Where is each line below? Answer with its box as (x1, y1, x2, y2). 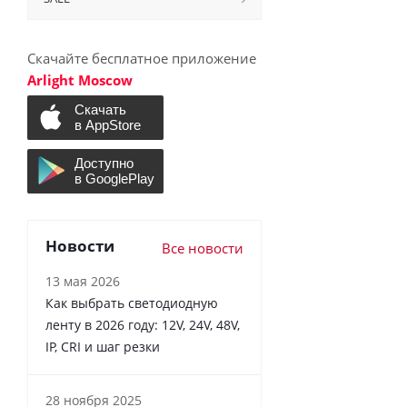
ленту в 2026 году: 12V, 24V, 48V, (45, 315, 240, 333)
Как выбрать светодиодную (45, 293, 218, 312)
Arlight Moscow (27, 71, 133, 89)
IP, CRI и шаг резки (45, 337, 160, 355)
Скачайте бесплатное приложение (27, 49, 256, 67)
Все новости (162, 238, 243, 257)
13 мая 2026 (45, 272, 120, 290)
